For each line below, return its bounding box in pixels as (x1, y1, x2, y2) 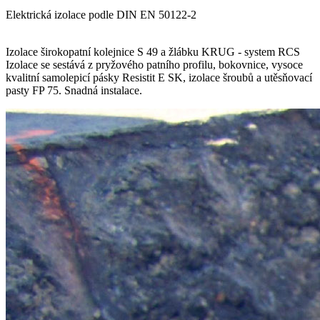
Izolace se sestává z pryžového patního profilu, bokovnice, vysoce (6, 59, 303, 71)
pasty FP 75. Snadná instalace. (6, 84, 142, 97)
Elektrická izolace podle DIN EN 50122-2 (6, 9, 196, 21)
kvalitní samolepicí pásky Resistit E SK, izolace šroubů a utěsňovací (6, 71, 312, 84)
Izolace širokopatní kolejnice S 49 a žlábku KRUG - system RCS (6, 46, 300, 59)
